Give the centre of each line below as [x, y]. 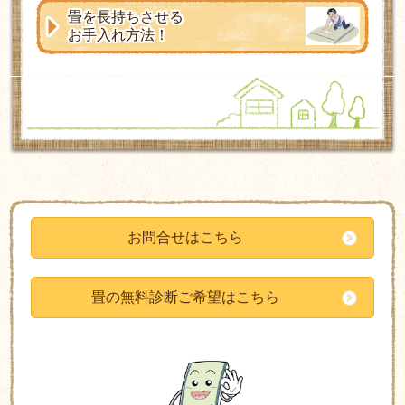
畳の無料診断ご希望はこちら [186, 297]
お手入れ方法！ [118, 35]
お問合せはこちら [186, 237]
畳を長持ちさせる [125, 17]
